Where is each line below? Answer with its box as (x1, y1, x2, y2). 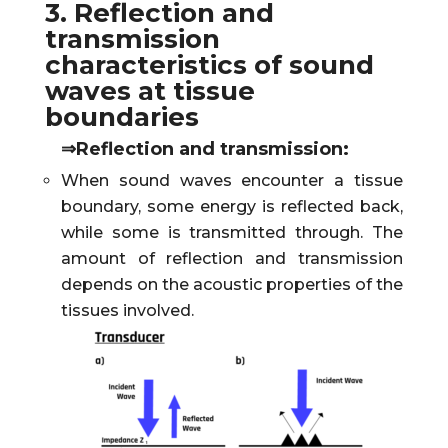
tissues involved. (60, 300, 194, 320)
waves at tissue (44, 74, 255, 107)
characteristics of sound (44, 48, 374, 81)
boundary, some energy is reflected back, (60, 196, 404, 216)
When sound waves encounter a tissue (60, 170, 404, 190)
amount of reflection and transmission (60, 248, 404, 268)
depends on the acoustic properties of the (60, 274, 404, 294)
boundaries (44, 100, 199, 133)
